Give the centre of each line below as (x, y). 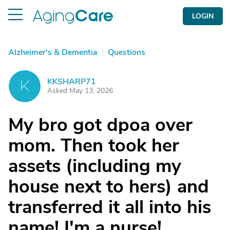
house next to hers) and (109, 187)
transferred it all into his (110, 207)
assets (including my (95, 166)
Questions (127, 52)
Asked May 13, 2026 (80, 91)
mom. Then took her (94, 146)
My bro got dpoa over (100, 125)
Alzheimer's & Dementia (53, 52)
